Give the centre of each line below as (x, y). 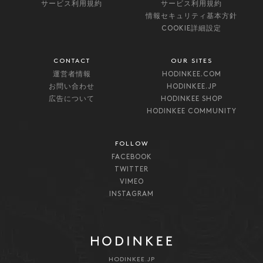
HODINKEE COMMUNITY (191, 112)
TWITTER (131, 170)
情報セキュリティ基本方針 (191, 17)
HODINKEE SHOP (191, 100)
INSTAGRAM (131, 195)
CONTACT (72, 62)
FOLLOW (131, 144)
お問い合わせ (72, 87)
